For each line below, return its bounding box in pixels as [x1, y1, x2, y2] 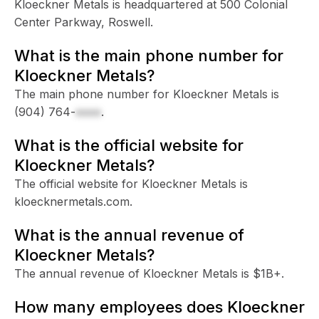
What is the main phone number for [14, 46, 283, 65]
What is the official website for [14, 135, 244, 155]
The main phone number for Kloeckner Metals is [14, 86, 279, 101]
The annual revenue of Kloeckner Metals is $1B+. [14, 266, 284, 281]
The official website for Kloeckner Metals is [14, 176, 248, 191]
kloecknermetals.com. [14, 194, 132, 209]
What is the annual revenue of [14, 225, 244, 244]
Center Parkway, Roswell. [14, 14, 153, 29]
